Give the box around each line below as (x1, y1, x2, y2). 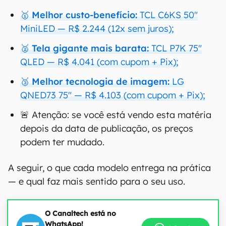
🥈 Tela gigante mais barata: (20, 42, 149, 54)
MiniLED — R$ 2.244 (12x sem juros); (20, 23, 174, 34)
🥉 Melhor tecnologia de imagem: (20, 76, 169, 87)
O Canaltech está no (45, 209, 116, 218)
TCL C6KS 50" (137, 9, 198, 21)
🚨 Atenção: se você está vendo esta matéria (20, 109, 211, 121)
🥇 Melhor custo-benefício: (20, 9, 137, 21)
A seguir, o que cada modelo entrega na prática (8, 162, 211, 174)
